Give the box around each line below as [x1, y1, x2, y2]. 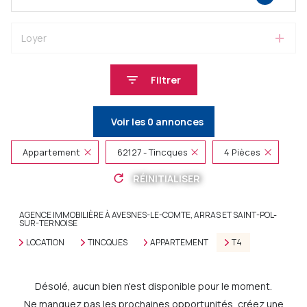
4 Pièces [224, 146, 261, 158]
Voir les [110, 115, 147, 128]
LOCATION [25, 236, 64, 248]
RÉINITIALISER [132, 171, 200, 185]
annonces [153, 115, 204, 128]
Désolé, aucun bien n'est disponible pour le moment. [35, 280, 272, 293]
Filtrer [150, 73, 181, 86]
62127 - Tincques [116, 146, 188, 158]
